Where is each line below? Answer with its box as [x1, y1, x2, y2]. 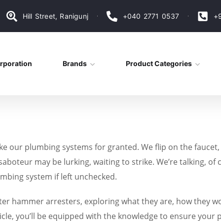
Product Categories [125, 59, 192, 68]
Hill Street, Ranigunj [22, 11, 89, 20]
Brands [62, 59, 87, 68]
